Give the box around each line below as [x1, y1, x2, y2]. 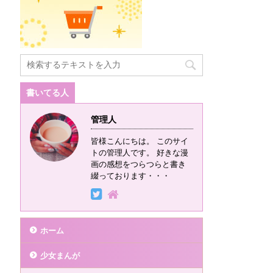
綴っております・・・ [91, 171, 170, 180]
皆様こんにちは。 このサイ [91, 136, 188, 146]
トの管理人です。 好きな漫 [91, 148, 188, 157]
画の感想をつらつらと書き [91, 160, 186, 169]
